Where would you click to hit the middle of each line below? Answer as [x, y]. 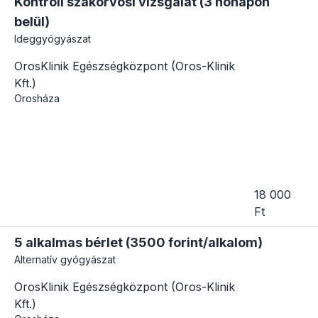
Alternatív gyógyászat [65, 260]
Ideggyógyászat [53, 38]
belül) [32, 21]
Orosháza [37, 98]
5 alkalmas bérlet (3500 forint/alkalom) [138, 243]
